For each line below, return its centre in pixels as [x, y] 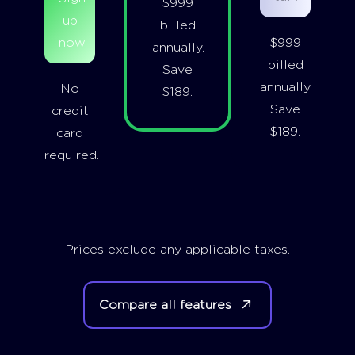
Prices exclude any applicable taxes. [177, 249]
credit [70, 111]
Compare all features [168, 305]
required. [72, 155]
